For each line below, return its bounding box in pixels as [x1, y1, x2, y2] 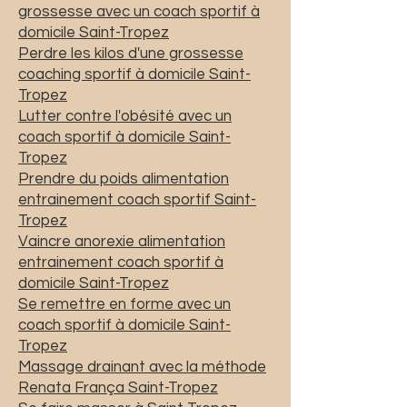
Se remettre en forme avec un [18, 295, 231, 313]
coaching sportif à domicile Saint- [18, 65, 251, 83]
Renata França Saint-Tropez [18, 379, 218, 396]
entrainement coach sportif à [18, 253, 223, 271]
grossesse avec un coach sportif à [18, 3, 260, 20]
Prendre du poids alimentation [18, 170, 229, 187]
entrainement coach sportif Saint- [18, 191, 256, 208]
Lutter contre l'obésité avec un [18, 107, 232, 124]
